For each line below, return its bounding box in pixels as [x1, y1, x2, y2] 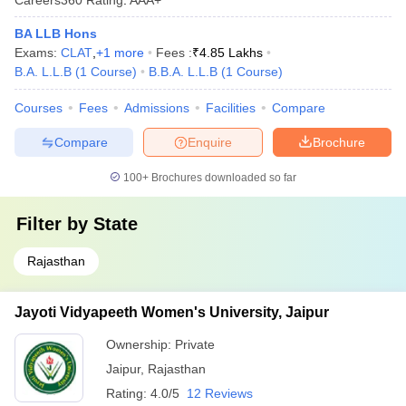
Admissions [124, 101, 189, 115]
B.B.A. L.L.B [149, 64, 217, 79]
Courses [14, 101, 63, 115]
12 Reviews [187, 386, 253, 401]
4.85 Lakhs [199, 45, 263, 60]
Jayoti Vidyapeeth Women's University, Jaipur [14, 304, 329, 320]
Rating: [106, 386, 150, 401]
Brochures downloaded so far [149, 171, 296, 184]
